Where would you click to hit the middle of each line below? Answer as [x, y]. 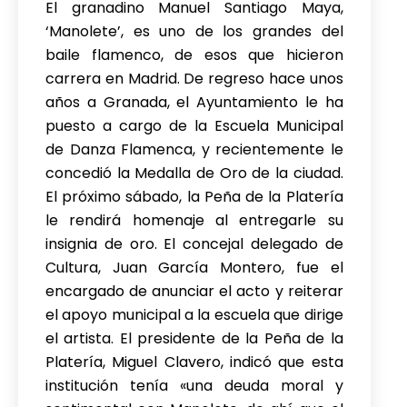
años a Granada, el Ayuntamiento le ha [194, 102]
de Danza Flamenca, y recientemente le [194, 149]
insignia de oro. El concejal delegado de [194, 244]
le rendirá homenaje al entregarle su [194, 220]
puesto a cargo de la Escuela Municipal [194, 126]
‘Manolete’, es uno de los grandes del [194, 31]
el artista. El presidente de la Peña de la [194, 338]
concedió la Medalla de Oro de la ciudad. [194, 173]
